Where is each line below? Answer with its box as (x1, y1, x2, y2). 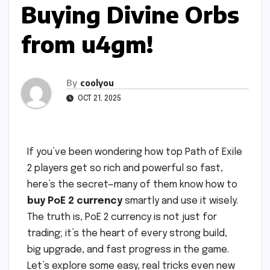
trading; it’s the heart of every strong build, (27, 228, 227, 239)
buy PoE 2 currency (27, 196, 122, 207)
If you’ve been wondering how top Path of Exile (27, 147, 242, 158)
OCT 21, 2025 (76, 95, 121, 103)
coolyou (80, 78, 114, 89)
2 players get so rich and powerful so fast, (27, 163, 223, 174)
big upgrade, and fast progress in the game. (27, 245, 229, 256)
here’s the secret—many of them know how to (27, 180, 237, 190)
